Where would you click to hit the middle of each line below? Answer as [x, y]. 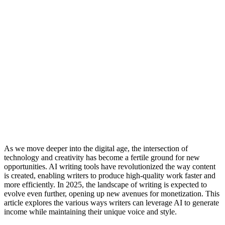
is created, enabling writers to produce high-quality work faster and [110, 175]
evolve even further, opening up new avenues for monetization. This [112, 193]
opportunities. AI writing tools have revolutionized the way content [110, 166]
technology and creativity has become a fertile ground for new [102, 157]
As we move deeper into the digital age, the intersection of [96, 148]
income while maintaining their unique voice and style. [90, 211]
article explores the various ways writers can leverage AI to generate [111, 202]
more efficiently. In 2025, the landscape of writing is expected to [105, 184]
